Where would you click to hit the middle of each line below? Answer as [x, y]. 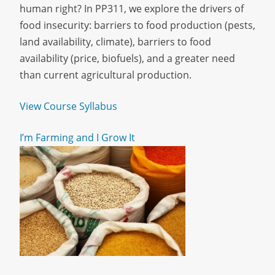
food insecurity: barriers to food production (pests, [137, 25]
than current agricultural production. [106, 75]
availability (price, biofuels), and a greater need [127, 58]
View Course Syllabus [68, 106]
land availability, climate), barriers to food [115, 41]
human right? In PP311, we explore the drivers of [132, 8]
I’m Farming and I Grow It [77, 137]
